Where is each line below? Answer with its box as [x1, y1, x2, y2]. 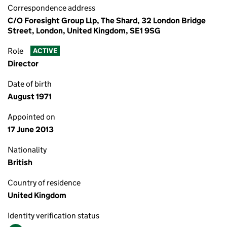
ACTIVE [32, 46, 57, 56]
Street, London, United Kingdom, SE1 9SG [8, 26, 161, 35]
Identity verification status [8, 211, 99, 220]
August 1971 [8, 92, 52, 101]
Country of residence [8, 178, 81, 187]
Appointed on [8, 112, 55, 122]
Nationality [8, 145, 47, 155]
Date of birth [8, 79, 52, 89]
